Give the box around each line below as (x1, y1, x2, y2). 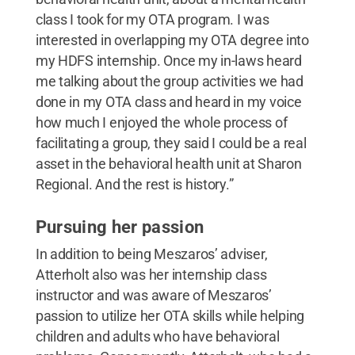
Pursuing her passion (35, 216, 204, 237)
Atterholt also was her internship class (35, 265, 267, 283)
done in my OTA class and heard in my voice (35, 93, 302, 110)
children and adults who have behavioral (35, 327, 280, 345)
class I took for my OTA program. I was (35, 10, 269, 28)
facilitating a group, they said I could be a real (35, 134, 307, 151)
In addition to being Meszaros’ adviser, (35, 245, 268, 262)
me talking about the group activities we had (35, 72, 303, 90)
